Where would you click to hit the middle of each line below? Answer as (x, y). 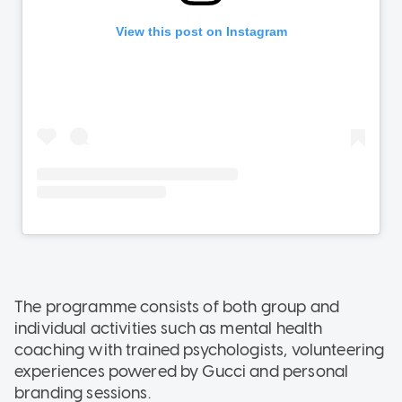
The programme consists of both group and (177, 306)
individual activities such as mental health (169, 328)
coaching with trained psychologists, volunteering (200, 350)
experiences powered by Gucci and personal (182, 371)
